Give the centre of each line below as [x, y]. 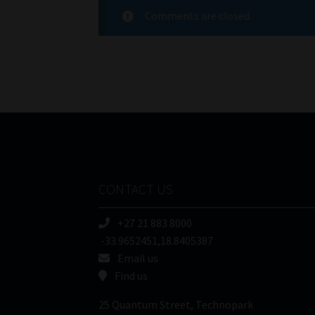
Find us [130, 276]
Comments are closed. [198, 15]
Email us [137, 258]
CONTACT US [136, 189]
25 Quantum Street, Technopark [176, 305]
